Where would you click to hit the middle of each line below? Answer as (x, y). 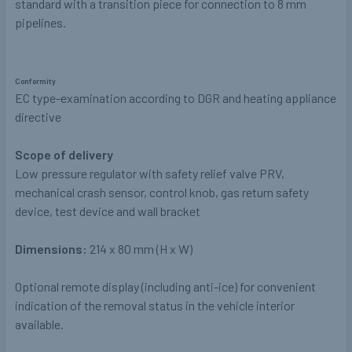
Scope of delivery (64, 155)
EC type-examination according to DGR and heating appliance (176, 98)
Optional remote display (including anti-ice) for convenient (165, 287)
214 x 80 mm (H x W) (140, 249)
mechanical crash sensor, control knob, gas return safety (162, 192)
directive (38, 117)
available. (39, 324)
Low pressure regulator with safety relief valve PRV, (150, 174)
